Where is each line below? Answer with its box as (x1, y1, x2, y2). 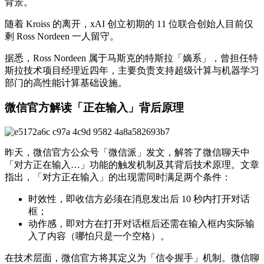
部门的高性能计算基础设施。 (5, 77, 127, 88)
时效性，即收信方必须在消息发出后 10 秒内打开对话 (28, 194, 250, 204)
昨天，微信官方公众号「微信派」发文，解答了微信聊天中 (5, 147, 250, 158)
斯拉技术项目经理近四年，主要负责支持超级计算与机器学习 (5, 65, 259, 75)
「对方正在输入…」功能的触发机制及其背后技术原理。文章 (5, 160, 259, 170)
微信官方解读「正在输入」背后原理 (5, 101, 184, 114)
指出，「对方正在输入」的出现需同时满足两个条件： (5, 172, 231, 183)
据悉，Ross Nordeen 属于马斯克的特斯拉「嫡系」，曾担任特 (5, 52, 258, 63)
